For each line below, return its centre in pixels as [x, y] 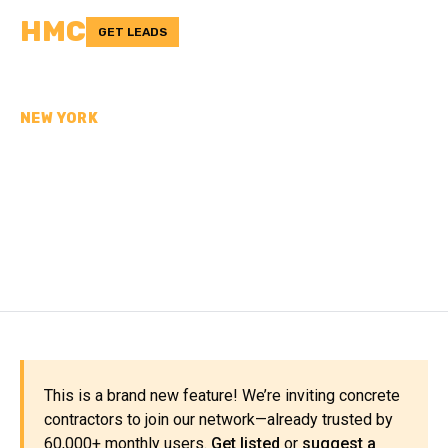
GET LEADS [132, 32]
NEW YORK [59, 118]
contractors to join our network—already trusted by [218, 419]
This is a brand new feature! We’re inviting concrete [222, 395]
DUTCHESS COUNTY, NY [210, 229]
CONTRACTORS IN [163, 194]
